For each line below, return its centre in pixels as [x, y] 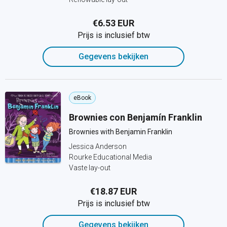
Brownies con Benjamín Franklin [136, 117]
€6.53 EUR [113, 23]
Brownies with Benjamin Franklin [121, 132]
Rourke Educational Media [110, 157]
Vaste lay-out [90, 168]
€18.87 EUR [113, 191]
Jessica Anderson [98, 146]
